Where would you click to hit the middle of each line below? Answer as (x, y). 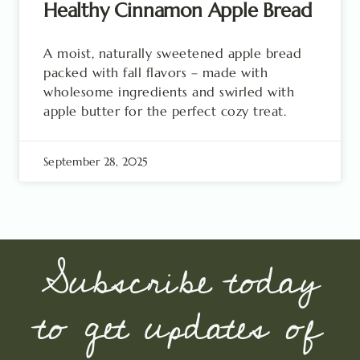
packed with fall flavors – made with (155, 72)
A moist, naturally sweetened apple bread (172, 53)
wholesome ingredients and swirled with (169, 92)
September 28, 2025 (96, 162)
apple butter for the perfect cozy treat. (165, 111)
